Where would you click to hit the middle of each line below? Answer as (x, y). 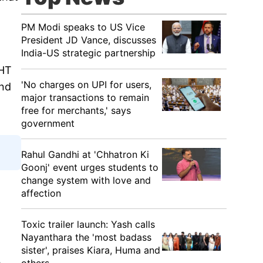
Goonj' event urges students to (90, 167)
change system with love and (86, 180)
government (48, 123)
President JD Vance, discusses (89, 40)
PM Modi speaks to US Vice (83, 27)
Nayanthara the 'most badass (86, 237)
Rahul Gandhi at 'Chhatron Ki (85, 154)
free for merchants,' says (76, 110)
